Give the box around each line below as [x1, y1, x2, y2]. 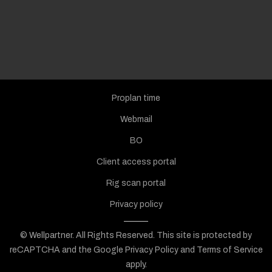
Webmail [120, 114, 152, 124]
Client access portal [96, 157, 176, 166]
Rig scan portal [106, 178, 166, 188]
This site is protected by [157, 230, 252, 240]
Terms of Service [196, 245, 263, 254]
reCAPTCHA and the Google [9, 245, 125, 254]
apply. [125, 259, 147, 269]
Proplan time [112, 93, 160, 103]
